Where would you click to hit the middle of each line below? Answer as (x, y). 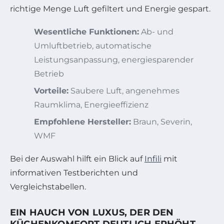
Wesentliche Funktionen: (86, 31)
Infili (153, 158)
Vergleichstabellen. (48, 186)
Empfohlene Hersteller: (82, 121)
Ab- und (156, 31)
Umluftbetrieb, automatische (93, 45)
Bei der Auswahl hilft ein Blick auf (77, 158)
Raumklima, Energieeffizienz (91, 104)
